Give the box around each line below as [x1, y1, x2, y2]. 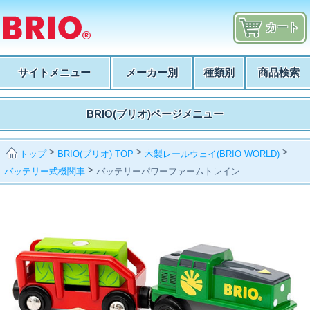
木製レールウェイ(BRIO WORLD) [145, 148, 280, 159]
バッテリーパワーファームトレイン [96, 165, 241, 176]
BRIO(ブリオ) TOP [57, 148, 134, 159]
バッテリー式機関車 [4, 165, 86, 176]
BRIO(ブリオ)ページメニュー [86, 108, 224, 120]
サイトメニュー [18, 66, 91, 78]
